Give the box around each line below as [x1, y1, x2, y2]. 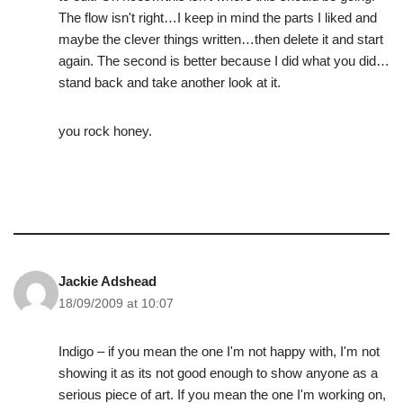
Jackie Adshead [58, 273, 157, 290]
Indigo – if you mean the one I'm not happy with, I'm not [58, 344, 380, 360]
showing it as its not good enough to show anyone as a [58, 365, 378, 381]
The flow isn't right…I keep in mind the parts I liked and [58, 10, 377, 26]
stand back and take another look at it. [58, 75, 281, 91]
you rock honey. [58, 123, 152, 139]
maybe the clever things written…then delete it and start [58, 31, 383, 48]
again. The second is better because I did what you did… [58, 53, 390, 69]
